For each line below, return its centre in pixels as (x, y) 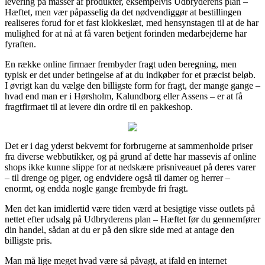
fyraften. (20, 44)
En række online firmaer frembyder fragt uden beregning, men (121, 64)
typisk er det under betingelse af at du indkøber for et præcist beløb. (130, 75)
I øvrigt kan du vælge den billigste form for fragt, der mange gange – (132, 85)
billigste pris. (28, 240)
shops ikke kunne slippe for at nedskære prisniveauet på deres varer (130, 167)
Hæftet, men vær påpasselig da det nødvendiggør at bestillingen (123, 12)
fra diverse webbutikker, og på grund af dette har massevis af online (130, 156)
